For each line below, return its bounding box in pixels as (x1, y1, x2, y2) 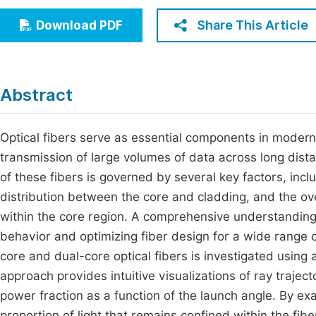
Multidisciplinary (20, 59, 111, 73)
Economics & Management (20, 7, 166, 20)
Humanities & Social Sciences (20, 33, 181, 47)
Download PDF (36, 18, 123, 32)
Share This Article (197, 18, 308, 32)
